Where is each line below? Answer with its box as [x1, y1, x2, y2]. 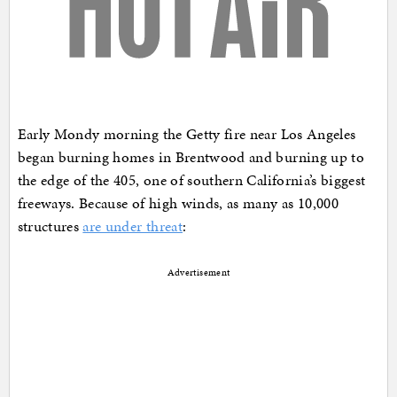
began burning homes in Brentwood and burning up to [17, 145, 365, 167]
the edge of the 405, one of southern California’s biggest [17, 168, 366, 191]
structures [17, 214, 83, 237]
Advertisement [167, 265, 230, 279]
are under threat [82, 214, 183, 237]
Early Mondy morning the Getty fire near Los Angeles [17, 122, 356, 144]
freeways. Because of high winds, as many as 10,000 [17, 191, 339, 214]
